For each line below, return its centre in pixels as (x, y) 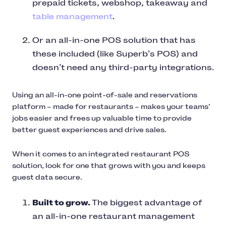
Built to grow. (62, 203)
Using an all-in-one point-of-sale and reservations (105, 95)
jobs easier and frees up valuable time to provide (102, 119)
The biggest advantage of (147, 203)
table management (72, 17)
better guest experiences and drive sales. (89, 130)
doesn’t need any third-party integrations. (123, 68)
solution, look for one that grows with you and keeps (109, 166)
